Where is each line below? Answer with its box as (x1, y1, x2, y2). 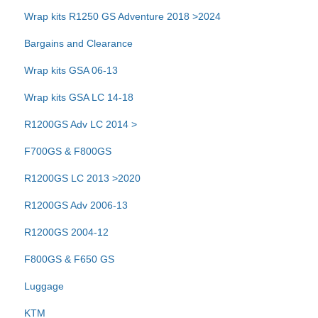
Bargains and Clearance (24, 37, 133, 49)
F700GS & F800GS (24, 145, 111, 157)
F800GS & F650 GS (24, 253, 114, 265)
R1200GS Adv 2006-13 (24, 199, 128, 211)
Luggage (24, 280, 64, 292)
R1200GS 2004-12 (24, 226, 109, 238)
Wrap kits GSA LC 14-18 (24, 91, 133, 103)
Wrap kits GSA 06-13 (24, 64, 118, 76)
